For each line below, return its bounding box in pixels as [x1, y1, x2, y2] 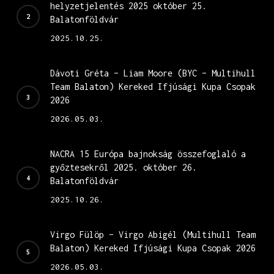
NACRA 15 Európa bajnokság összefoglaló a [50, 149, 246, 159]
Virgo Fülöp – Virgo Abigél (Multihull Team [50, 229, 256, 240]
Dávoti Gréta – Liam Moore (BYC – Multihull [50, 68, 256, 78]
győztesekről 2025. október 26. [50, 162, 197, 172]
